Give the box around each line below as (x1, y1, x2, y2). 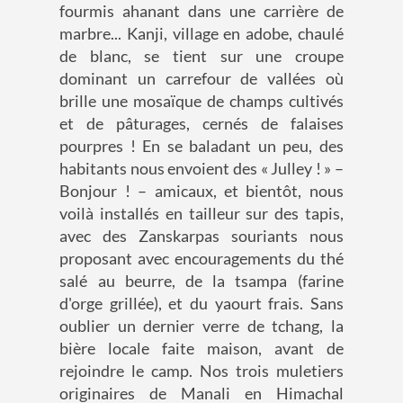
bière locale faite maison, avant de (59, 338, 344, 359)
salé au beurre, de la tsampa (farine (59, 271, 344, 291)
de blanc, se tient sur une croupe (59, 46, 344, 67)
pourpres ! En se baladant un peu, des (59, 136, 344, 157)
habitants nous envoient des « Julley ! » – (59, 158, 344, 179)
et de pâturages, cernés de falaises (59, 113, 344, 134)
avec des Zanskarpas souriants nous (59, 226, 344, 246)
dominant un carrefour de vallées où (59, 68, 344, 89)
